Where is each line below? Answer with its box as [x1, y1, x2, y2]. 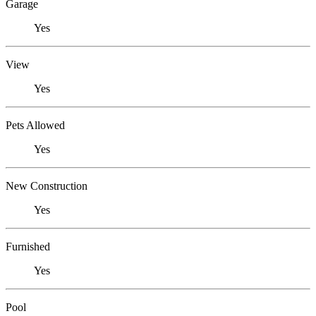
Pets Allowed [6, 119, 65, 132]
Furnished [6, 241, 50, 253]
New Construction [6, 180, 87, 193]
